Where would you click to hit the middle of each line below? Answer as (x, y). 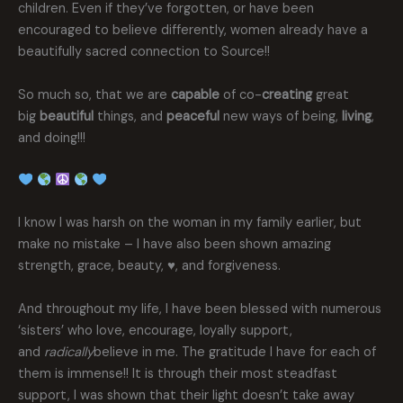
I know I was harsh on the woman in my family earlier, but (190, 223)
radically (69, 352)
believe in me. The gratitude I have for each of (235, 352)
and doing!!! (52, 138)
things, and (130, 116)
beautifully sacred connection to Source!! (144, 52)
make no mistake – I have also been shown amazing (175, 245)
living (357, 116)
